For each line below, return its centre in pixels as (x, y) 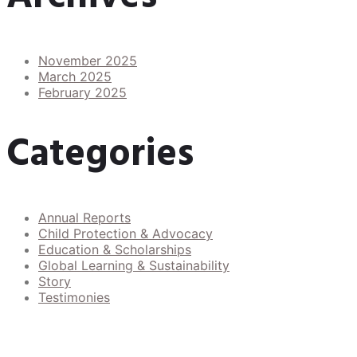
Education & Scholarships (115, 250)
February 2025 (82, 92)
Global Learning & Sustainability (134, 266)
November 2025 (88, 60)
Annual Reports (84, 218)
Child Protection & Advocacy (126, 234)
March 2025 (75, 76)
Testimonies (74, 298)
